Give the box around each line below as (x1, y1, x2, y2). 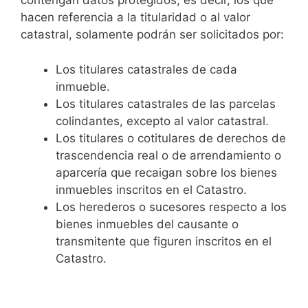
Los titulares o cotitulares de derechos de (56, 131, 286, 145)
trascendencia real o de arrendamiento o (56, 148, 281, 162)
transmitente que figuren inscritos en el (56, 234, 272, 248)
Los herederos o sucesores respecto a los (56, 199, 287, 214)
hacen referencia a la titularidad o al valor (21, 10, 250, 24)
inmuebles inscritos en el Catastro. (56, 182, 247, 197)
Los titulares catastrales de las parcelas (56, 96, 276, 111)
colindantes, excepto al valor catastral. (56, 113, 269, 128)
